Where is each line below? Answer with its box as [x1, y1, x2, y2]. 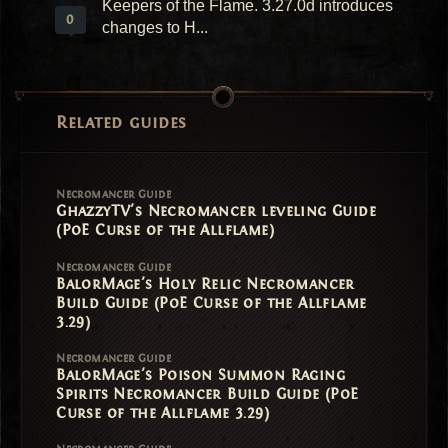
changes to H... [101, 18, 208, 36]
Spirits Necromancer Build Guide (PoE [56, 384, 359, 403]
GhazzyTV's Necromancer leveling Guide [56, 202, 376, 221]
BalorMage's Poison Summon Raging [56, 365, 345, 384]
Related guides [56, 111, 186, 133]
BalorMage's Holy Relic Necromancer [56, 274, 355, 293]
